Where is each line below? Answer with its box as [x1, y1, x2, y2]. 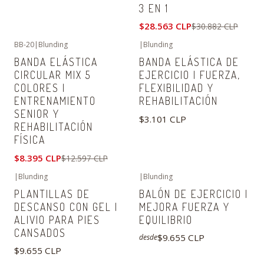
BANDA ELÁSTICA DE [139, 55, 239, 69]
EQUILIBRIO [139, 213, 193, 226]
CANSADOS [14, 226, 66, 239]
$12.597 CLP [61, 152, 108, 164]
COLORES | [14, 81, 65, 95]
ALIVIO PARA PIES [14, 213, 100, 226]
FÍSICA [14, 133, 45, 147]
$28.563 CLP [139, 20, 192, 32]
